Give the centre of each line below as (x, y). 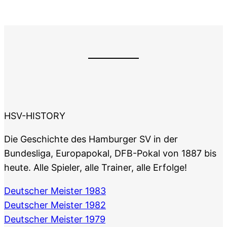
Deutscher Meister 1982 (55, 205)
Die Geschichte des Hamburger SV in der (91, 139)
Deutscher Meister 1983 (55, 191)
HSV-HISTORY (35, 116)
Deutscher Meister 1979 (55, 219)
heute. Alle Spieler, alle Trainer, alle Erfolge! (96, 168)
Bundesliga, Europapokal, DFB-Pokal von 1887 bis (110, 154)
